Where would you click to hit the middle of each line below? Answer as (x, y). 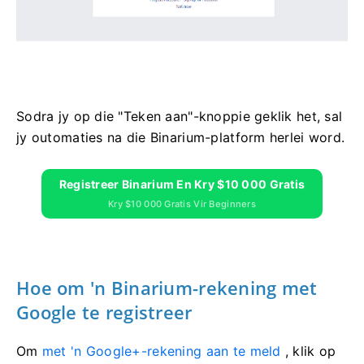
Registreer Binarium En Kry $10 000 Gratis (182, 184)
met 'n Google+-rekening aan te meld (161, 351)
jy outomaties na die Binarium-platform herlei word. (181, 138)
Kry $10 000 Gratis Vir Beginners (182, 204)
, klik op (308, 351)
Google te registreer (104, 312)
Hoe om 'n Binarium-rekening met (167, 288)
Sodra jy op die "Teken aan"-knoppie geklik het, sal (180, 117)
